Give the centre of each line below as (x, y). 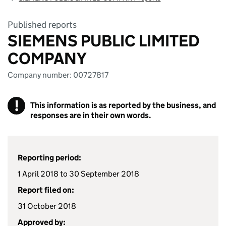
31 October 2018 (47, 206)
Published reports (42, 25)
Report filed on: (46, 190)
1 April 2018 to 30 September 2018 (78, 174)
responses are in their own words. (91, 115)
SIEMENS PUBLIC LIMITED (104, 41)
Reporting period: (49, 158)
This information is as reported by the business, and (123, 105)
